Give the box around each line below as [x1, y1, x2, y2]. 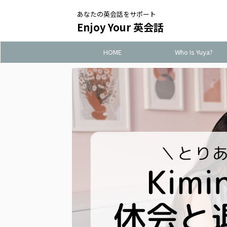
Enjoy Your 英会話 [77, 20, 164, 34]
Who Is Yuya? [174, 47, 213, 57]
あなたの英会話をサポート [77, 9, 156, 19]
